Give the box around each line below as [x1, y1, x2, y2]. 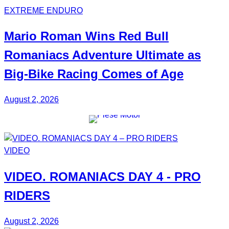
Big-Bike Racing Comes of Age [4, 67, 184, 81]
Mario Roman [4, 29, 82, 43]
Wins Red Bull [82, 29, 169, 43]
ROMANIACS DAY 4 [50, 170, 163, 184]
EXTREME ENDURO [4, 6, 83, 15]
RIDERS [4, 189, 50, 203]
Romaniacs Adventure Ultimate [4, 48, 184, 62]
